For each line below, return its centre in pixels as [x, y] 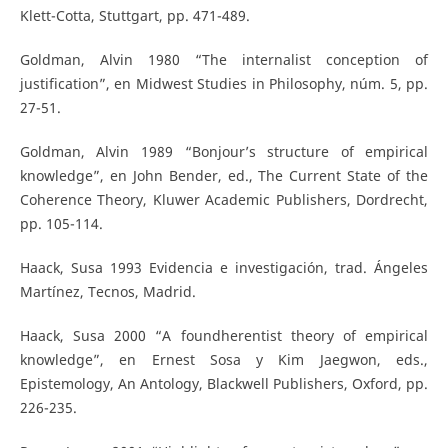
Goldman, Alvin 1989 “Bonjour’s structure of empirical [224, 152]
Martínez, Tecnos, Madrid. [107, 292]
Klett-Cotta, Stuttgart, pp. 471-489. [134, 16]
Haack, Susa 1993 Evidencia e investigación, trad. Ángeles [224, 268]
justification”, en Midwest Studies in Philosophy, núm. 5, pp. [224, 84]
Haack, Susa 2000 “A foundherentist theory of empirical [224, 336]
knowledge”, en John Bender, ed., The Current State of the [224, 176]
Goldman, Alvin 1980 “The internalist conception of [224, 60]
